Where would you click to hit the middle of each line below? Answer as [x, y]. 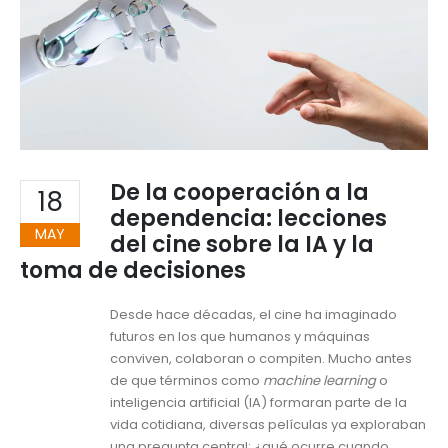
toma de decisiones [133, 271]
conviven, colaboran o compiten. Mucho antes [261, 359]
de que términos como [186, 381]
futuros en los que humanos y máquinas [240, 337]
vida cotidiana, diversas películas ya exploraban [268, 425]
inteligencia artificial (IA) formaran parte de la [258, 403]
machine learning [319, 381]
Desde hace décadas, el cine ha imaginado [253, 315]
